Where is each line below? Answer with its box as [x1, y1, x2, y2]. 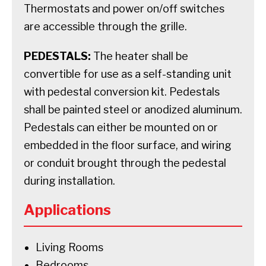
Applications [24, 201, 111, 218]
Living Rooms [36, 240, 103, 254]
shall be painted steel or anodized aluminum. [24, 103, 242, 116]
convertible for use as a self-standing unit [24, 67, 232, 80]
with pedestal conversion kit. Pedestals [24, 85, 220, 98]
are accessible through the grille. [24, 20, 187, 33]
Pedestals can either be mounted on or [24, 121, 218, 134]
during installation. [24, 174, 115, 187]
